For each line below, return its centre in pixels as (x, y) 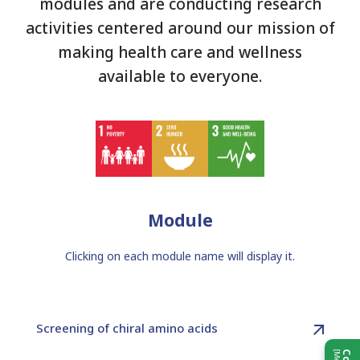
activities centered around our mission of (180, 28)
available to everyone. (180, 76)
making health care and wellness (180, 52)
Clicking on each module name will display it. (180, 256)
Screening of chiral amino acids (127, 327)
